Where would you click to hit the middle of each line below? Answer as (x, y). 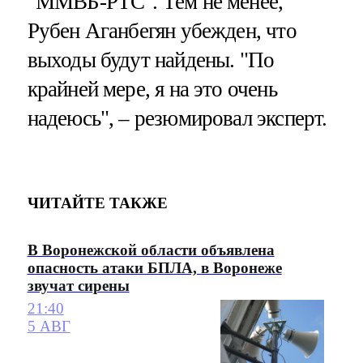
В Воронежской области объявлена (151, 250)
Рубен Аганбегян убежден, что (162, 31)
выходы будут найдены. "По (151, 60)
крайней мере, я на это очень (152, 90)
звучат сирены (78, 285)
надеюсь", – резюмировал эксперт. (177, 119)
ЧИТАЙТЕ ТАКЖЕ (97, 203)
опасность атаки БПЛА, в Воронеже (154, 267)
